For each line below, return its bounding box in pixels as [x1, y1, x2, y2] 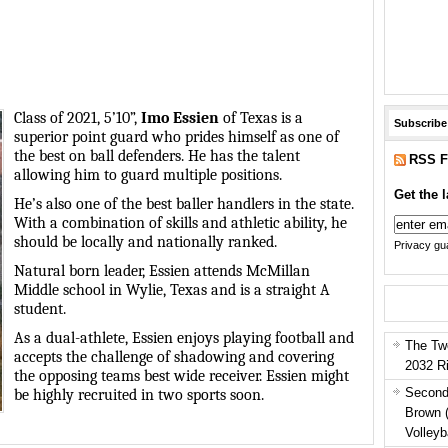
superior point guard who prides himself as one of [14, 128, 339, 147]
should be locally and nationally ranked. [14, 233, 277, 252]
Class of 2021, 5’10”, [14, 109, 141, 128]
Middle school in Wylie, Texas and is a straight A [14, 281, 330, 300]
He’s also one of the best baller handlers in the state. [14, 195, 354, 214]
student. [14, 300, 66, 319]
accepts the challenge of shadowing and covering [14, 348, 334, 367]
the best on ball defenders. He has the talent [14, 147, 300, 166]
